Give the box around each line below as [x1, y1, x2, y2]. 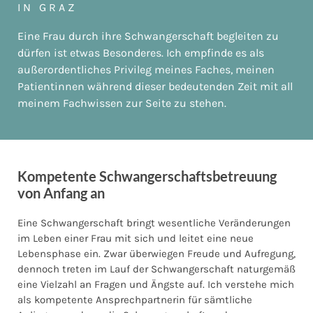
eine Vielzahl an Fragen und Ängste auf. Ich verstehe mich [17, 277, 294, 291]
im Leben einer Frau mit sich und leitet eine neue [17, 231, 254, 245]
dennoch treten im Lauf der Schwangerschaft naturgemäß [17, 262, 296, 275]
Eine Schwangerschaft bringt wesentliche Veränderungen [17, 216, 291, 229]
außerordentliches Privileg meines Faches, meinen [17, 62, 275, 76]
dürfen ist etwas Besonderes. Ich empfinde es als [17, 45, 264, 59]
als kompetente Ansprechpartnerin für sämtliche [17, 293, 252, 306]
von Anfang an [17, 184, 105, 201]
